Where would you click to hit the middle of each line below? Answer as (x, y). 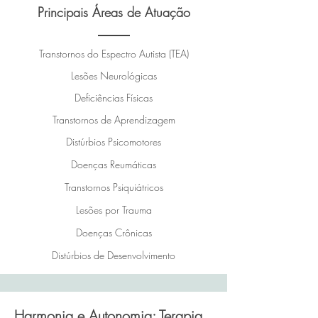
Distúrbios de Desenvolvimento (114, 255)
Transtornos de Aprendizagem (114, 120)
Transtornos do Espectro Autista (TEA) (114, 54)
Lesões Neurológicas (114, 76)
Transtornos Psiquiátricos (114, 187)
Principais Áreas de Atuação (114, 12)
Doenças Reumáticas (114, 164)
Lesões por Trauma (114, 210)
